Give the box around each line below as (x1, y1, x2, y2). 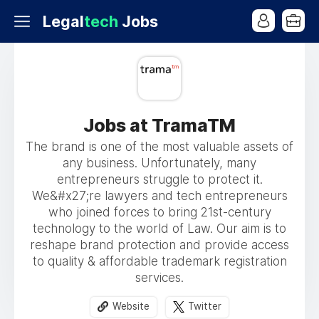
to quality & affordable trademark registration (32, 254, 287, 268)
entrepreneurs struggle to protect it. (56, 172, 263, 187)
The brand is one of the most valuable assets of (26, 140, 293, 154)
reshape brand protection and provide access (30, 238, 289, 252)
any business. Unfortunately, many (63, 156, 256, 170)
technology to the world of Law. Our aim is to (33, 221, 286, 236)
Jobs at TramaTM (83, 115, 236, 136)
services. (135, 271, 184, 285)
